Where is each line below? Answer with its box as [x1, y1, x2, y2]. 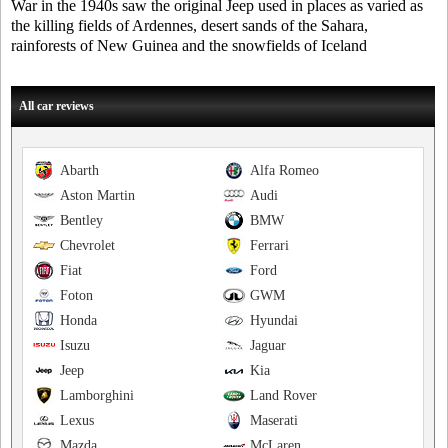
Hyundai [249, 313, 298, 328]
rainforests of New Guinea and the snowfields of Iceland [11, 37, 367, 54]
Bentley [60, 213, 103, 228]
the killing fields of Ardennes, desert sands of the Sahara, [11, 17, 368, 34]
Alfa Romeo [249, 163, 319, 178]
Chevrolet [60, 238, 115, 253]
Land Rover [249, 388, 317, 403]
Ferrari [249, 238, 289, 253]
